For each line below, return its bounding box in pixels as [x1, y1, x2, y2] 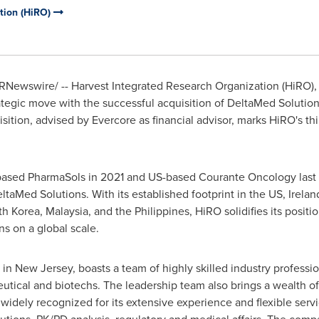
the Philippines [115, 203, 189, 219]
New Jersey [14, 260, 73, 276]
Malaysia [45, 203, 88, 219]
